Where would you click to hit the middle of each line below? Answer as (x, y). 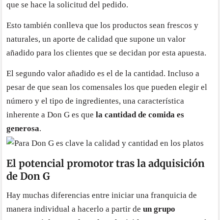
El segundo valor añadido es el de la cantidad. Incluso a (103, 74)
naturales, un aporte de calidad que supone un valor (96, 39)
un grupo (159, 209)
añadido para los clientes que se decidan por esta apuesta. (107, 53)
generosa (23, 129)
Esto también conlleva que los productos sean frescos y (103, 26)
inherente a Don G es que (51, 115)
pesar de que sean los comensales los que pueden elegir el (107, 87)
